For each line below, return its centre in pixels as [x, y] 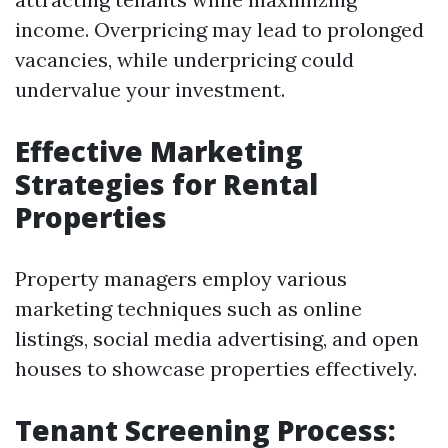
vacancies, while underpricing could [184, 59]
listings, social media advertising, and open [217, 338]
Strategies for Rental [166, 184]
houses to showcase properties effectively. [216, 368]
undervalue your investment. [150, 89]
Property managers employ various [181, 278]
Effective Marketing [159, 151]
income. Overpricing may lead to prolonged [219, 29]
